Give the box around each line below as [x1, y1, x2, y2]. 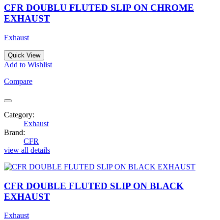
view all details [4, 145, 50, 154]
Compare [4, 77, 32, 85]
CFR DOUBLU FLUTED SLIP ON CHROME [4, 2, 194, 13]
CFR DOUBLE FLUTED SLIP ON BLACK [4, 180, 184, 191]
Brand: [4, 128, 25, 137]
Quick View [8, 51, 40, 59]
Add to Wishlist [4, 60, 52, 69]
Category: [4, 110, 34, 119]
